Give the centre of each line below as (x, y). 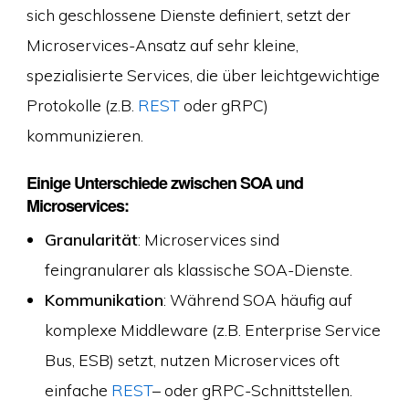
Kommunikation (104, 299)
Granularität (91, 239)
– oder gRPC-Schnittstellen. (252, 389)
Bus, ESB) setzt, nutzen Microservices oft (192, 359)
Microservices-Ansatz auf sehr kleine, (162, 45)
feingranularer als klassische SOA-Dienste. (198, 269)
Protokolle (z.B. (82, 105)
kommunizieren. (84, 136)
